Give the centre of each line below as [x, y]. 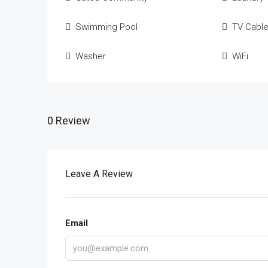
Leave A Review [99, 174]
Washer [91, 56]
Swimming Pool [106, 27]
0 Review [69, 120]
